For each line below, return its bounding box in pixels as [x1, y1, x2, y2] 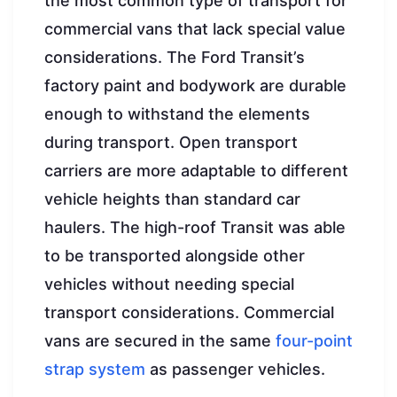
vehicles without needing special [44, 275, 294, 294]
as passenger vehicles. [145, 360, 325, 379]
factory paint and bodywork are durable [44, 76, 346, 96]
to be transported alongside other [44, 246, 305, 266]
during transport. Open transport [44, 133, 298, 152]
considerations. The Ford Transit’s [44, 48, 305, 67]
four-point [276, 331, 353, 351]
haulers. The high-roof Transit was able [44, 218, 346, 237]
